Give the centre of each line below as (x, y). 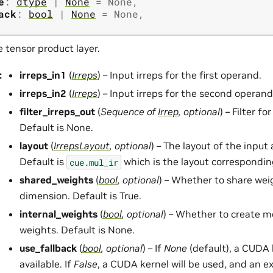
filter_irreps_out (57, 112)
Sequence (122, 112)
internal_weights (58, 214)
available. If (47, 264)
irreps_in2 (43, 94)
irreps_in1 (43, 75)
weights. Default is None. (77, 230)
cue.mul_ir (94, 162)
